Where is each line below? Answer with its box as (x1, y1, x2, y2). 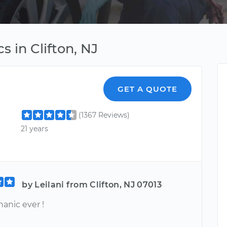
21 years (21, 124, 49, 134)
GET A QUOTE (118, 84, 178, 94)
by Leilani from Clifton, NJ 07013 (22, 180, 162, 190)
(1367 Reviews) (79, 110, 130, 120)
